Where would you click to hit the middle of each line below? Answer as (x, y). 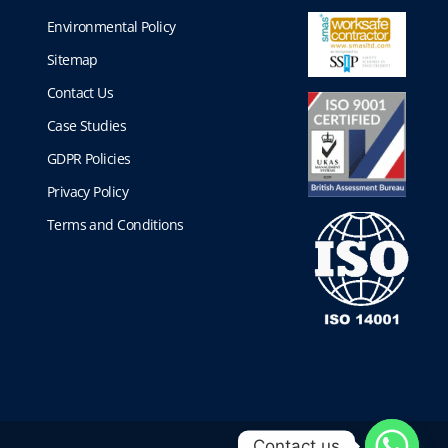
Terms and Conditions (115, 225)
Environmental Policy (111, 27)
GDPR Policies (88, 159)
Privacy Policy (87, 192)
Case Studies (86, 126)
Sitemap (72, 60)
